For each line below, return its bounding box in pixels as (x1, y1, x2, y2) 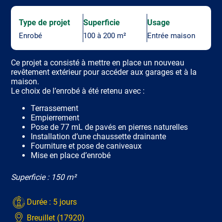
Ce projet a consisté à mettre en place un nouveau (11, 57, 185, 67)
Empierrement (31, 112, 80, 122)
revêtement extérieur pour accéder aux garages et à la (11, 67, 197, 77)
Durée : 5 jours (27, 197, 77, 207)
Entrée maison (147, 31, 196, 40)
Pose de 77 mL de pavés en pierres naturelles (31, 122, 188, 132)
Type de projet (19, 17, 70, 27)
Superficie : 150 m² (11, 172, 77, 182)
